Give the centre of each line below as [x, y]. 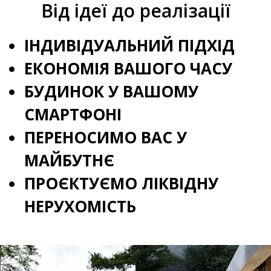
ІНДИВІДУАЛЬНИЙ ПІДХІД [129, 45]
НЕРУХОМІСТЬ [80, 206]
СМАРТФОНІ [73, 114]
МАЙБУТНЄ [69, 160]
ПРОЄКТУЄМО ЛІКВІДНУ [121, 183]
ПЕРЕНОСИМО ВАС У [106, 137]
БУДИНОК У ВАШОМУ [111, 91]
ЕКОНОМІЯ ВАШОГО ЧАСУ [128, 68]
